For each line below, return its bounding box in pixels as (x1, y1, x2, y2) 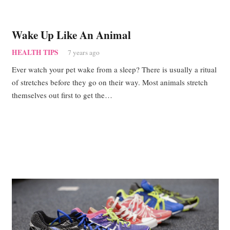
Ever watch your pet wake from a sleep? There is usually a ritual (11, 64, 217, 74)
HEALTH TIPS (11, 47, 59, 58)
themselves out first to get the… (11, 89, 112, 100)
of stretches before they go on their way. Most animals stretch (11, 76, 208, 87)
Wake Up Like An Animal (11, 27, 131, 43)
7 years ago (67, 48, 100, 57)
